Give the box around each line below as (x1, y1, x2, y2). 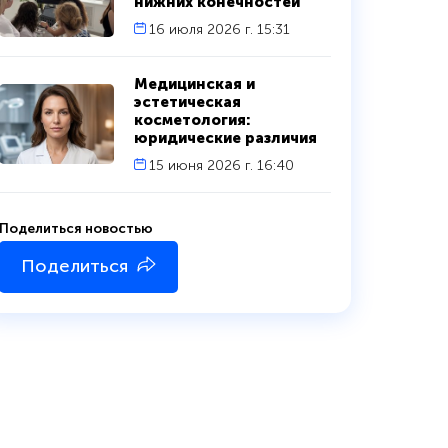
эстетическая (133, 92, 241, 111)
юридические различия (133, 128, 317, 147)
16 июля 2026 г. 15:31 (148, 20, 290, 38)
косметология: (133, 110, 251, 129)
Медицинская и (133, 74, 255, 93)
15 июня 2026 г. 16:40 (148, 156, 294, 174)
